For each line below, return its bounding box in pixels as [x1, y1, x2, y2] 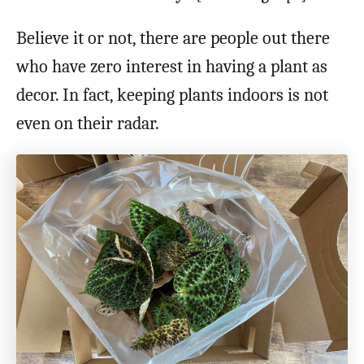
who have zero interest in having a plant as [16, 56, 327, 78]
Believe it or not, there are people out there [16, 28, 330, 50]
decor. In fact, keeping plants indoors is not [16, 84, 328, 106]
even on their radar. [16, 113, 163, 135]
